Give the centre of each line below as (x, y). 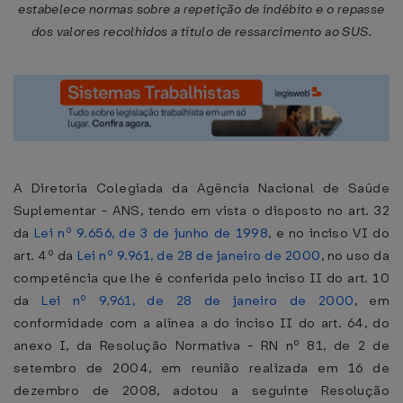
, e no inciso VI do (329, 233)
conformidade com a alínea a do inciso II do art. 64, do (201, 323)
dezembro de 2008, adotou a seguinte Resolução (201, 390)
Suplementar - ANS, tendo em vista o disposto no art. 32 (201, 210)
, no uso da (355, 255)
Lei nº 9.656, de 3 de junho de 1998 (151, 233)
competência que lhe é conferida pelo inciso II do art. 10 (201, 278)
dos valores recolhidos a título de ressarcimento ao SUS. (201, 32)
